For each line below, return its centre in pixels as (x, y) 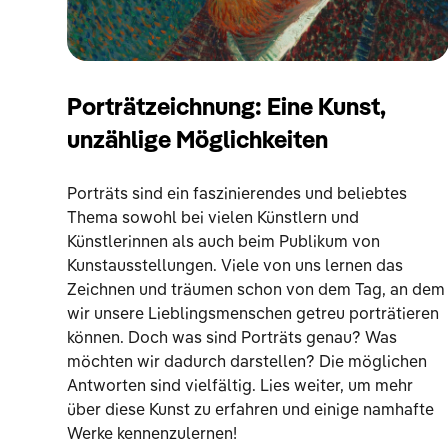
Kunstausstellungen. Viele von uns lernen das (235, 266)
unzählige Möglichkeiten (198, 141)
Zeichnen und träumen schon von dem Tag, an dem (256, 290)
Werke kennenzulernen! (152, 434)
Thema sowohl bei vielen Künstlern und (213, 218)
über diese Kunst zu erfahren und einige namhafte (251, 410)
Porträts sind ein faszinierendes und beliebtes (237, 194)
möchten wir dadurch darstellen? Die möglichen (247, 362)
